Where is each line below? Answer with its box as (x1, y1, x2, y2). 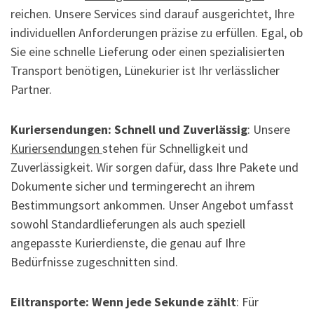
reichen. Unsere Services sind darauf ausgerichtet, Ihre (11, 6, 294, 22)
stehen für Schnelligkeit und (102, 140, 248, 157)
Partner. (11, 81, 52, 98)
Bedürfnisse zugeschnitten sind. (11, 254, 178, 271)
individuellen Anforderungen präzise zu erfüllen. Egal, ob (11, 25, 303, 41)
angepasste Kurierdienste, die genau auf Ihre (11, 235, 245, 252)
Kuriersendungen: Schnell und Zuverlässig (11, 121, 247, 138)
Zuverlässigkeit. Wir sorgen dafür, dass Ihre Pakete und (11, 159, 299, 176)
